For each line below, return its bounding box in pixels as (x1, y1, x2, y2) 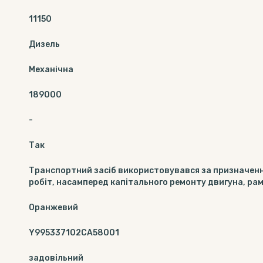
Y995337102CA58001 (29, 228, 119, 238)
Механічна (29, 65, 73, 75)
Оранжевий (29, 203, 78, 213)
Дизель (29, 39, 60, 49)
